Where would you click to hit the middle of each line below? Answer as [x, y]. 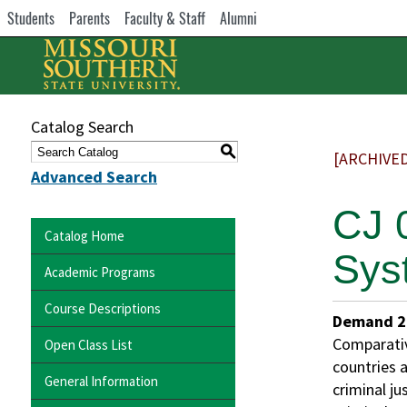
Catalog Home [84, 235]
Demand [363, 321]
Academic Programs [100, 272]
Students [31, 18]
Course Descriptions [103, 308]
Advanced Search [94, 177]
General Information [101, 381]
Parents [89, 18]
